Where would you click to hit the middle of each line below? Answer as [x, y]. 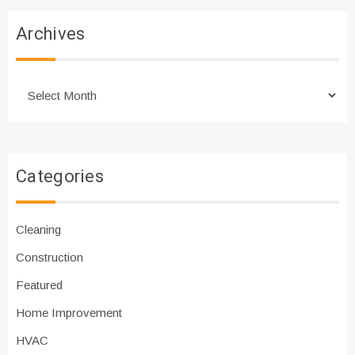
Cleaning [38, 230]
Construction [50, 258]
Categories [60, 177]
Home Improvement [69, 313]
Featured [39, 285]
